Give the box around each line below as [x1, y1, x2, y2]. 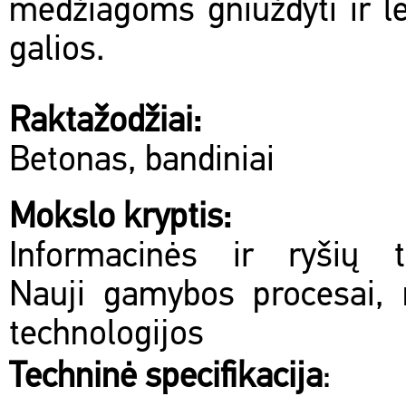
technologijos [9, 318, 204, 353]
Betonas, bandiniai [9, 144, 275, 179]
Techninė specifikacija [9, 361, 323, 396]
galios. [9, 34, 105, 69]
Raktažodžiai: [9, 105, 201, 140]
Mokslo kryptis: [9, 201, 231, 237]
